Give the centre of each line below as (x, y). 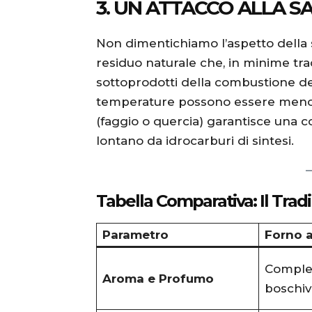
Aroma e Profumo (158, 278)
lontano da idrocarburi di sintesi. (195, 141)
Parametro (135, 234)
